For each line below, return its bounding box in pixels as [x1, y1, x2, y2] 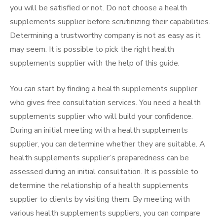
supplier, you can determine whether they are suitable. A [10, 139, 205, 149]
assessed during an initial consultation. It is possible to [10, 166, 198, 177]
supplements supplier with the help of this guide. [10, 58, 180, 69]
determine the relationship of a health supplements [10, 180, 188, 191]
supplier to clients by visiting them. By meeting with [10, 194, 190, 205]
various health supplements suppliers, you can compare [10, 208, 200, 219]
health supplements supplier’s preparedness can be [10, 152, 189, 163]
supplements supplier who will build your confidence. [10, 111, 193, 122]
